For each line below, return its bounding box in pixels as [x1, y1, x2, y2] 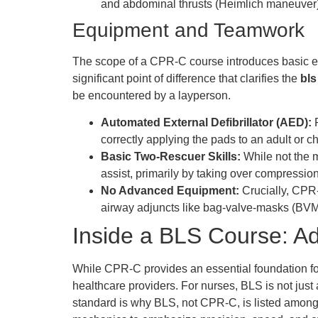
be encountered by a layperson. [72, 89, 231, 102]
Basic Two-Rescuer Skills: [101, 150, 241, 163]
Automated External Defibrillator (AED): [101, 116, 312, 129]
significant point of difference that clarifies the [72, 72, 300, 84]
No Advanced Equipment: [101, 185, 239, 197]
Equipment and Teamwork [72, 18, 305, 41]
